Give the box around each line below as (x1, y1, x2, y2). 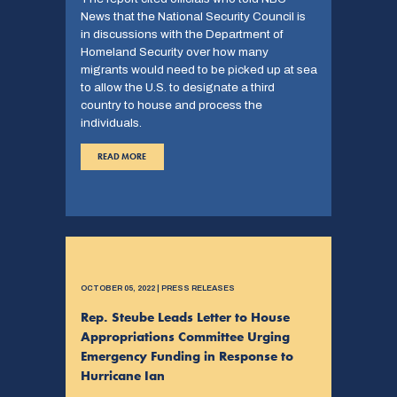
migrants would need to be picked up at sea (80, 62, 317, 76)
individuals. (80, 115, 142, 129)
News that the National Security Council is (80, 9, 306, 23)
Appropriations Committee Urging (80, 328, 290, 346)
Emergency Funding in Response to (80, 347, 293, 366)
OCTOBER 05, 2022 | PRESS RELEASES (80, 284, 235, 293)
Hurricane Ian (80, 367, 165, 385)
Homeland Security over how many (80, 44, 269, 58)
